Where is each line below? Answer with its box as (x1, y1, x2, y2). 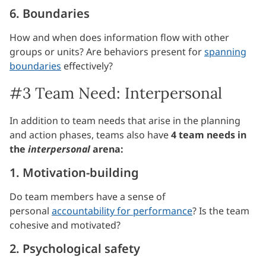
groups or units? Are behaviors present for (9, 45, 204, 59)
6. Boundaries (9, 5, 90, 22)
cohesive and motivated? (9, 218, 121, 232)
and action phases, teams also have (9, 128, 171, 142)
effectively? (61, 59, 113, 73)
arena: (93, 142, 123, 156)
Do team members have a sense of (9, 190, 166, 204)
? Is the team (192, 204, 249, 218)
